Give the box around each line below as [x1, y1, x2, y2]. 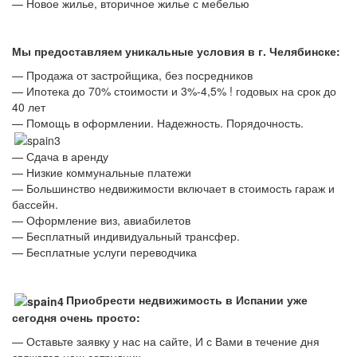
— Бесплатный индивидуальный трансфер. [12, 227, 240, 244]
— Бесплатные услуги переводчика [12, 243, 197, 260]
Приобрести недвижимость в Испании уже [66, 291, 308, 308]
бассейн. [12, 195, 58, 212]
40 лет [12, 98, 45, 115]
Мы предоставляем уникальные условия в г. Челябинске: [12, 42, 340, 59]
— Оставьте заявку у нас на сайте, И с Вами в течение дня [12, 333, 320, 350]
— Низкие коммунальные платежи [12, 163, 191, 180]
